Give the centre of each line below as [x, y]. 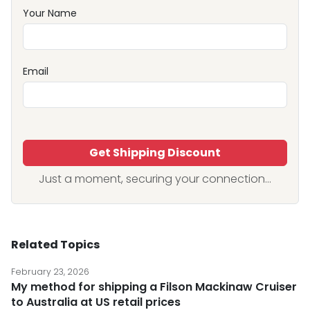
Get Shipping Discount [155, 153]
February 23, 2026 [50, 272]
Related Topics [55, 245]
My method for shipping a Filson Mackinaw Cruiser [154, 287]
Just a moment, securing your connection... [155, 179]
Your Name [50, 13]
